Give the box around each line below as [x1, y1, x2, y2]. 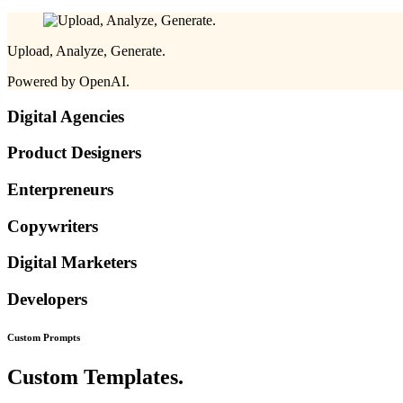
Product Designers [7, 143, 141, 163]
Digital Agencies [7, 106, 124, 126]
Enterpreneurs [7, 179, 113, 199]
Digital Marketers [7, 253, 137, 273]
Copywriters [7, 216, 98, 236]
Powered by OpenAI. [7, 73, 130, 89]
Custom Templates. [7, 365, 184, 390]
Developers [7, 290, 87, 309]
